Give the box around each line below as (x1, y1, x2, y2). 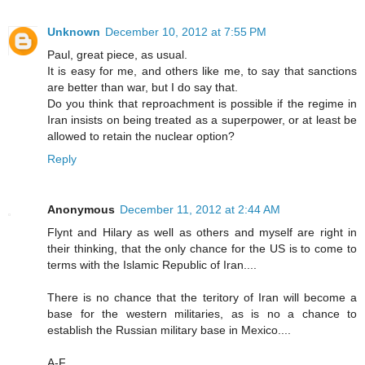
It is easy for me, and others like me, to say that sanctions (47, 64, 357, 77)
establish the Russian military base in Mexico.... (47, 323, 291, 336)
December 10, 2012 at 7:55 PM (105, 24, 266, 38)
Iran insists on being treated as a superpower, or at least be (47, 112, 357, 126)
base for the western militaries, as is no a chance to (47, 306, 357, 320)
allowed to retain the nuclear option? (47, 129, 235, 143)
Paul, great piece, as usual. (47, 47, 187, 61)
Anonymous (47, 202, 115, 216)
